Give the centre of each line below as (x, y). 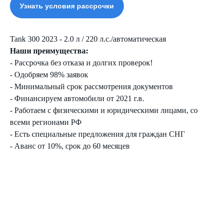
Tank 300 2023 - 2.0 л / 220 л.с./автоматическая (88, 39)
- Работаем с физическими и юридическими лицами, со (104, 110)
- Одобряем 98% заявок (49, 74)
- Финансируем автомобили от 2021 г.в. (77, 98)
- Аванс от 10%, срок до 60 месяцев (70, 146)
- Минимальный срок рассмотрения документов (91, 86)
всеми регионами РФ (46, 122)
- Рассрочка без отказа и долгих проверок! (81, 62)
